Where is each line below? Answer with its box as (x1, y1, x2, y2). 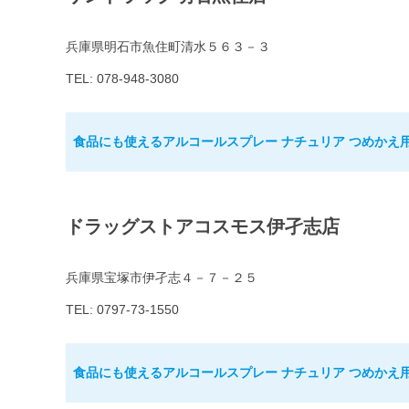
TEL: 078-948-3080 (66, 71, 179, 87)
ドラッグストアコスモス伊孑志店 (66, 216, 340, 237)
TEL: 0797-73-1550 (66, 302, 179, 318)
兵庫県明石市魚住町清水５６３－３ (66, 39, 270, 55)
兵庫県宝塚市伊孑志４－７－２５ (66, 270, 257, 286)
